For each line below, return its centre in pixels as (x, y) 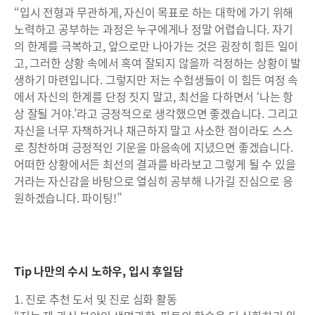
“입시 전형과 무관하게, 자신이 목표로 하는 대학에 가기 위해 (154, 12)
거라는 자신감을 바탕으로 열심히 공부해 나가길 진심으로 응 (154, 181)
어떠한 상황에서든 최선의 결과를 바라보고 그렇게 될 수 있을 (155, 164)
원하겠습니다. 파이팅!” (68, 198)
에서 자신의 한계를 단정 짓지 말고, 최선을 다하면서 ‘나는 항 (154, 97)
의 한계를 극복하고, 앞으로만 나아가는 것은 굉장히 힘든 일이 (156, 46)
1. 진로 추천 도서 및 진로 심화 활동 (98, 299)
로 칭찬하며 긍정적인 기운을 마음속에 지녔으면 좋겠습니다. (154, 147)
